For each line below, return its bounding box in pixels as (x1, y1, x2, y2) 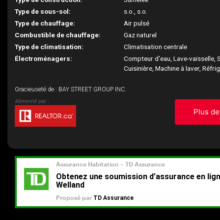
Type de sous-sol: (15, 7, 71, 15)
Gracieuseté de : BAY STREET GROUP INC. (15, 86, 126, 93)
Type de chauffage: (15, 19, 75, 27)
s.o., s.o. (124, 7, 148, 15)
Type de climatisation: (15, 43, 83, 51)
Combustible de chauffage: (15, 31, 101, 39)
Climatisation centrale (124, 43, 188, 51)
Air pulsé (124, 19, 150, 27)
